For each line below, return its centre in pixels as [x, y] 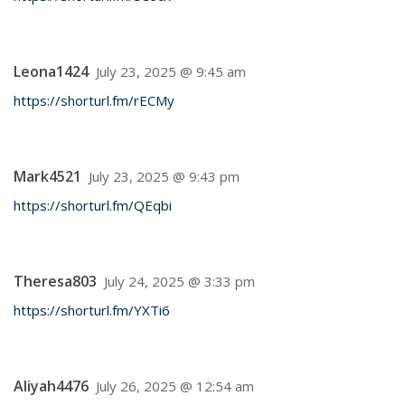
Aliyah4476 [51, 386]
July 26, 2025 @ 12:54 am [175, 386]
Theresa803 [55, 281]
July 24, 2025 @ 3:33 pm [179, 281]
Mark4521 [47, 176]
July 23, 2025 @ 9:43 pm [164, 176]
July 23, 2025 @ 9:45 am [171, 71]
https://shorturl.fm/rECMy [94, 100]
